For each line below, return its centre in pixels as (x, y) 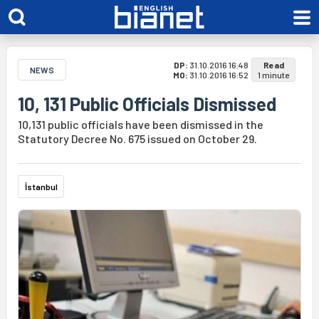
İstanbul (41, 187)
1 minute (273, 75)
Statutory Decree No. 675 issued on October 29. (137, 138)
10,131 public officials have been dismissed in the (141, 124)
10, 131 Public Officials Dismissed (147, 104)
